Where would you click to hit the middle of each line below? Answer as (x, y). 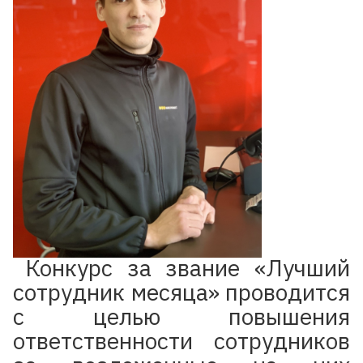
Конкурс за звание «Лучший (187, 268)
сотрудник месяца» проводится (181, 292)
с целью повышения (181, 316)
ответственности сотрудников (181, 341)
